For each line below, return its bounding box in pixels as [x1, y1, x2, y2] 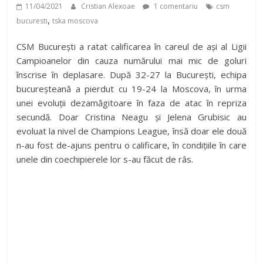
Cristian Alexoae [81, 1, 137, 12]
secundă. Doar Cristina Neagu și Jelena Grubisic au [16, 111, 247, 123]
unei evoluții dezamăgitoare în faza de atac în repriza [16, 97, 247, 109]
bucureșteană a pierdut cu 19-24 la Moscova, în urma [16, 83, 247, 95]
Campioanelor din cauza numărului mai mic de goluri [16, 55, 247, 67]
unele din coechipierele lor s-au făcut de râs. [16, 153, 194, 166]
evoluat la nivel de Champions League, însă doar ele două [16, 125, 247, 137]
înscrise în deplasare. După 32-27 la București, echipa [16, 69, 247, 81]
